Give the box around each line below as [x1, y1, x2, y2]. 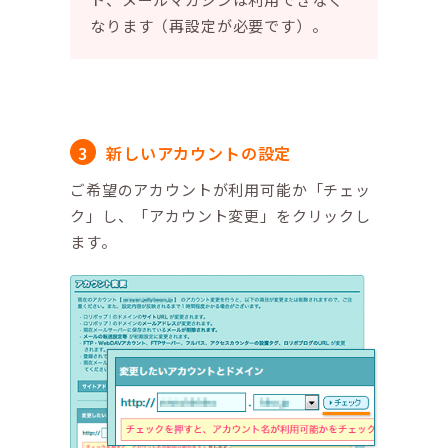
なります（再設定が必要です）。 [90, 15, 328, 37]
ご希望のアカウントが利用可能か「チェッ [70, 179, 371, 201]
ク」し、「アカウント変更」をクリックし [70, 205, 371, 227]
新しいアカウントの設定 [106, 141, 292, 166]
